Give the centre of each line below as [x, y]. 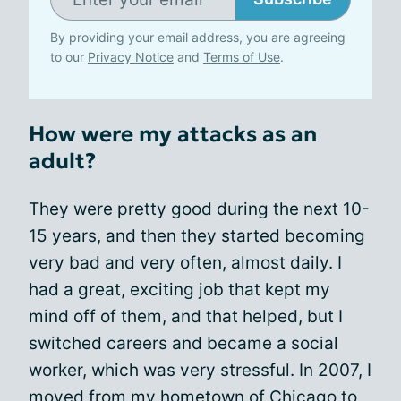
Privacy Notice [131, 57]
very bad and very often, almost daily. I [185, 263]
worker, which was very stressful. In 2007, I [200, 370]
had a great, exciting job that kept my [179, 290]
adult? [62, 161]
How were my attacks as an [173, 134]
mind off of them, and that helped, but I [186, 316]
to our [69, 57]
